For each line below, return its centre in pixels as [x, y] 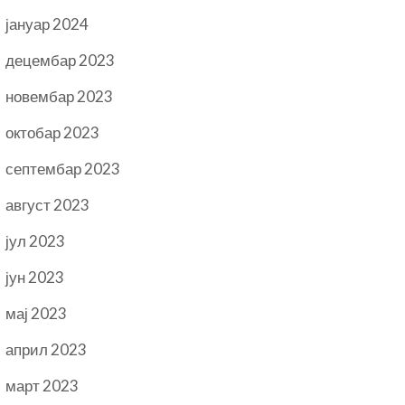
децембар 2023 [61, 60]
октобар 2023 [53, 132]
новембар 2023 [60, 96]
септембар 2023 [63, 169]
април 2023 [47, 349]
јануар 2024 [47, 24]
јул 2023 [36, 241]
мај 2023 [37, 313]
